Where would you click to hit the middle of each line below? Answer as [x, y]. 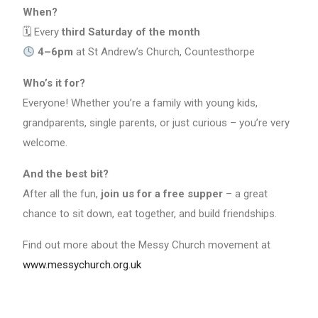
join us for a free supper [162, 194]
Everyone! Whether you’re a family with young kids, [140, 103]
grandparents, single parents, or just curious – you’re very [156, 123]
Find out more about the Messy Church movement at [147, 245]
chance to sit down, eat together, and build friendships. [150, 214]
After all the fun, [62, 194]
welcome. [45, 143]
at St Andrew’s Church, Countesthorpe [164, 52]
